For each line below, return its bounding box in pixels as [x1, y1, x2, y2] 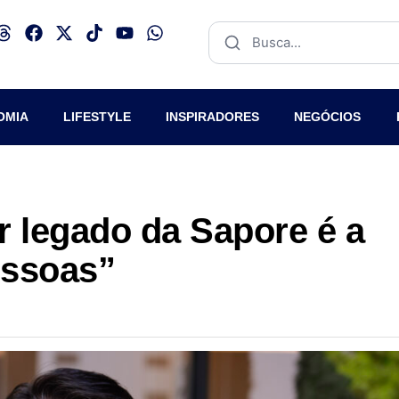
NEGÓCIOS [294, 110, 362, 124]
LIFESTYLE [62, 110, 131, 124]
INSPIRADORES [166, 110, 260, 124]
